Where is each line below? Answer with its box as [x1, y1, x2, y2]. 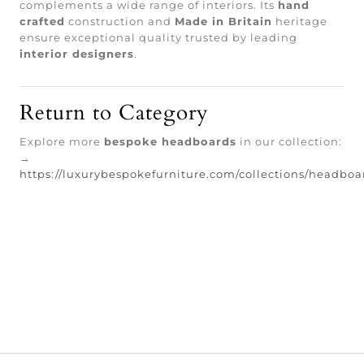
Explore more [19, 134, 104, 148]
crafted [19, 14, 65, 28]
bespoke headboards [104, 134, 236, 148]
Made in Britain [175, 14, 272, 28]
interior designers [19, 46, 134, 60]
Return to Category [19, 98, 209, 127]
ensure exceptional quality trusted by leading [19, 30, 297, 44]
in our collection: [236, 134, 342, 148]
